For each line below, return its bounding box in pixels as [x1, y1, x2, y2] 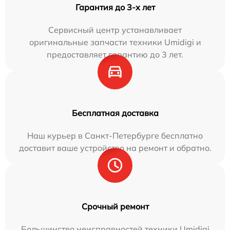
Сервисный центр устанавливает [48, 25, 182, 35]
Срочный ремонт [81, 201, 149, 212]
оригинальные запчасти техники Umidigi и [29, 37, 201, 48]
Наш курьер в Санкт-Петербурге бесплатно [27, 130, 203, 141]
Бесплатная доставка [71, 108, 159, 119]
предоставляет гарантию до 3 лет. [47, 49, 183, 60]
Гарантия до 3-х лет [75, 2, 155, 13]
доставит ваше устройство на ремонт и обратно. [18, 143, 212, 154]
